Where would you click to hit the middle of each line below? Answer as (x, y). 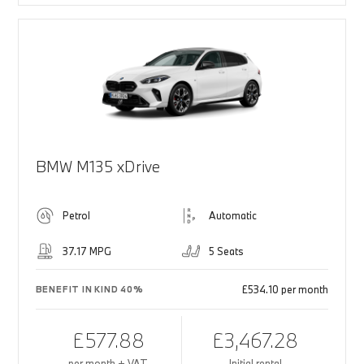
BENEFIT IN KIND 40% (89, 290)
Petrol (76, 216)
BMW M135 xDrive (97, 167)
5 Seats (226, 251)
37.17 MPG (87, 251)
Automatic (233, 216)
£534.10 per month (286, 290)
